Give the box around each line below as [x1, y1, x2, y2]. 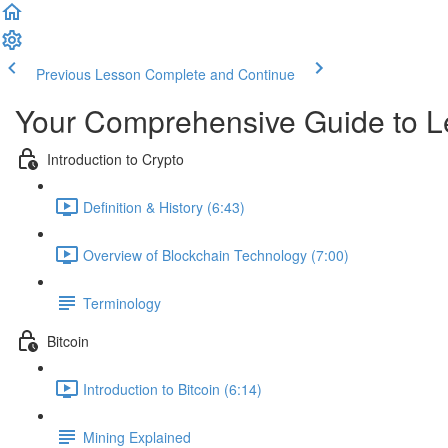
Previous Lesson [36, 64, 141, 84]
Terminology [83, 292, 161, 313]
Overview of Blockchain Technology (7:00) [83, 244, 349, 265]
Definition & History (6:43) [83, 196, 245, 217]
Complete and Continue [145, 64, 295, 84]
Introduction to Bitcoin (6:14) [83, 378, 262, 399]
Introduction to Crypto [47, 148, 184, 169]
